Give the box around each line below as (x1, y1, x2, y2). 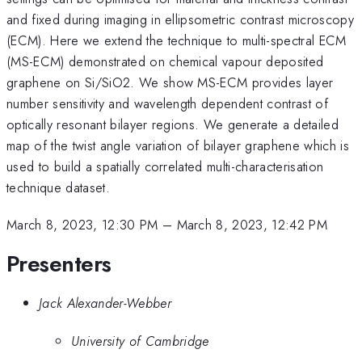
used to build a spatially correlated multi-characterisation (6, 156, 324, 176)
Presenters (6, 246, 112, 280)
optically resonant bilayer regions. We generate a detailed (6, 114, 339, 134)
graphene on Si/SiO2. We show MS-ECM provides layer (6, 72, 334, 92)
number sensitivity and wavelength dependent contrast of (6, 93, 329, 113)
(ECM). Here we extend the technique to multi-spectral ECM (6, 30, 347, 50)
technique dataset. (6, 177, 110, 197)
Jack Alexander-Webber (39, 293, 171, 314)
